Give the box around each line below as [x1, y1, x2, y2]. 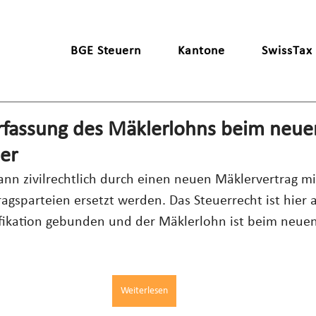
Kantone [177, 44, 226, 58]
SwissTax [262, 44, 312, 58]
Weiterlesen [120, 286, 168, 296]
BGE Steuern [71, 44, 141, 58]
